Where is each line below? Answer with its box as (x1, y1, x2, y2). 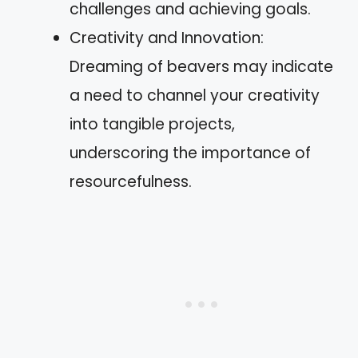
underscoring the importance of (70, 141, 311, 164)
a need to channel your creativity (70, 84, 320, 106)
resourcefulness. (70, 170, 192, 193)
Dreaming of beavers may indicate (70, 55, 333, 78)
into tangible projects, (70, 113, 235, 135)
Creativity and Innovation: (70, 26, 264, 49)
